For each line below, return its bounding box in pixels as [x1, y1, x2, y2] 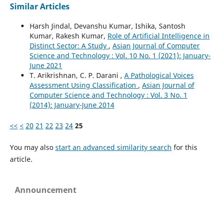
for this [171, 142, 197, 152]
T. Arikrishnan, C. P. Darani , [29, 70, 124, 80]
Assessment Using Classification [29, 80, 138, 90]
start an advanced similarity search [55, 142, 172, 152]
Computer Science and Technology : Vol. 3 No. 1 [29, 90, 187, 100]
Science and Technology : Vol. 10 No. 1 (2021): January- [29, 50, 211, 60]
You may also [9, 142, 55, 152]
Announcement [15, 184, 76, 195]
